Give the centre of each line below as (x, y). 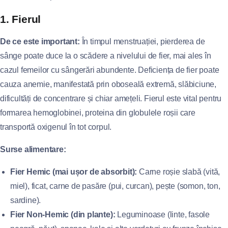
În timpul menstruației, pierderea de (142, 41)
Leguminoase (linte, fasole (163, 215)
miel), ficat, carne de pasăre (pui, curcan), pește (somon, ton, (115, 186)
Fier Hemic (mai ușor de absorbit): (74, 172)
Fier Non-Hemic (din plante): (63, 215)
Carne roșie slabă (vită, (179, 172)
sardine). (26, 200)
